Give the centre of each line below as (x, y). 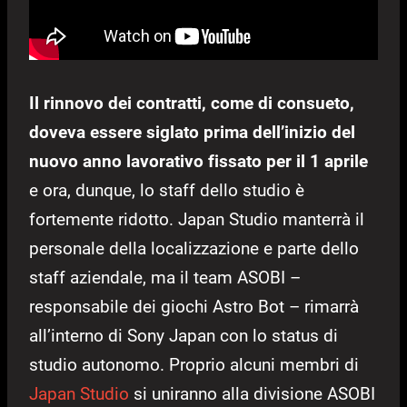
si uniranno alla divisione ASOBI (252, 394)
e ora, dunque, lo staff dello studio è (167, 191)
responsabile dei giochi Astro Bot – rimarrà (194, 307)
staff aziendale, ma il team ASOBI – (165, 278)
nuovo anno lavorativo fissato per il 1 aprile (199, 162)
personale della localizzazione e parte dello (194, 249)
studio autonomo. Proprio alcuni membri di (194, 365)
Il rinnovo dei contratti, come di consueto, (192, 104)
